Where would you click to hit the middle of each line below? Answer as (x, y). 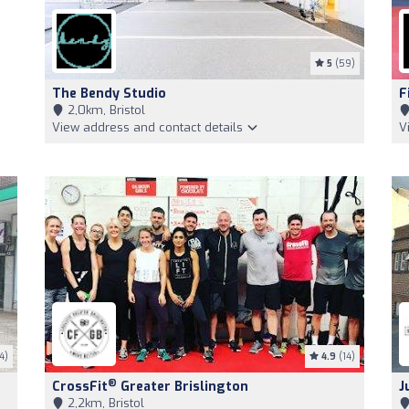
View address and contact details (149, 127)
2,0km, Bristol (105, 110)
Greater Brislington (183, 387)
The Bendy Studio (109, 94)
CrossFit (80, 387)
